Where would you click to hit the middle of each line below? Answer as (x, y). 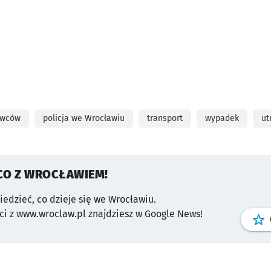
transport (165, 118)
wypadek (222, 118)
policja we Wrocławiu (84, 118)
